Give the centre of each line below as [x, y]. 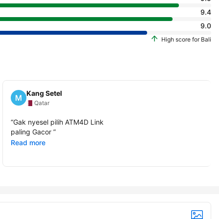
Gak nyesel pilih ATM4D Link [59, 122]
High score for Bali [186, 40]
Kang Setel [44, 93]
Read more [28, 142]
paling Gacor [32, 131]
